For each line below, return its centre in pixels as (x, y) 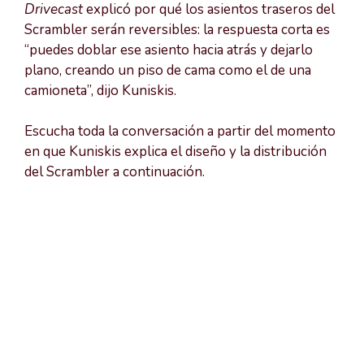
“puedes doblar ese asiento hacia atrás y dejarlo (169, 50)
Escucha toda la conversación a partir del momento (180, 132)
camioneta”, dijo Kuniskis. (100, 90)
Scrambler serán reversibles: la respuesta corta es (177, 29)
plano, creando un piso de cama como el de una (168, 70)
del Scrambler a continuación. (115, 172)
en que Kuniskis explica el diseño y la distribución (175, 152)
